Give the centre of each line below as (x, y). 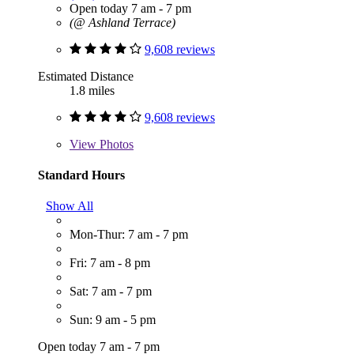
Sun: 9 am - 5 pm (113, 320)
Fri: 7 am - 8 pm (110, 263)
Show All (70, 206)
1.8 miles (92, 90)
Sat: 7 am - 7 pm (111, 292)
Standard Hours (81, 175)
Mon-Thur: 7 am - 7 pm (129, 235)
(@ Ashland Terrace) (122, 22)
